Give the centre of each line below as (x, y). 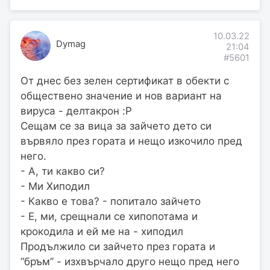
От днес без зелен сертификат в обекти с (125, 80)
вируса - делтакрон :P (76, 111)
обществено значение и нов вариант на (121, 96)
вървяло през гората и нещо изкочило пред (131, 141)
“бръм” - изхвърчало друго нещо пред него (130, 261)
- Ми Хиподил (55, 186)
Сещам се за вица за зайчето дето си (116, 126)
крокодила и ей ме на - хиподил (102, 231)
